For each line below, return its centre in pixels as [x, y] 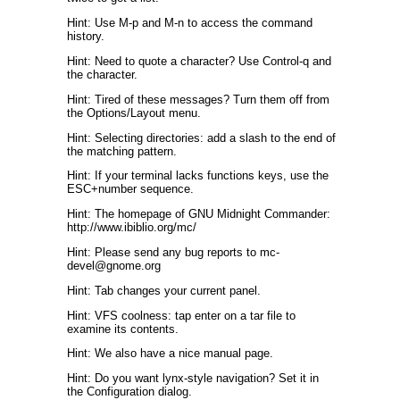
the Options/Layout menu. [134, 112]
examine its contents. [123, 329]
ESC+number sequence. [130, 189]
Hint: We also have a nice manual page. [170, 354]
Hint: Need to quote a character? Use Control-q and [199, 61]
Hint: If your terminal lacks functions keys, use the [198, 176]
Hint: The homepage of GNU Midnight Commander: [199, 214]
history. [86, 37]
